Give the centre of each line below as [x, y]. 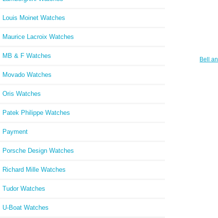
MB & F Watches [27, 55]
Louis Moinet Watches [34, 18]
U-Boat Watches [26, 207]
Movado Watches [27, 74]
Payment [15, 131]
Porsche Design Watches [38, 150]
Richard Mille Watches [34, 169]
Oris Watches [22, 93]
